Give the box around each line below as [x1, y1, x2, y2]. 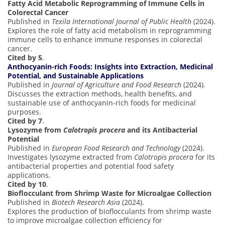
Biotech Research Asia [52, 197, 120, 207]
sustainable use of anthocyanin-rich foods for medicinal [8, 97, 196, 107]
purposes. [8, 106, 41, 117]
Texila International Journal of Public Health [52, 16, 191, 26]
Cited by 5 [8, 52, 42, 62]
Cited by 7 [8, 116, 42, 126]
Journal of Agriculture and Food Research [52, 79, 181, 89]
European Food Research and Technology [52, 143, 180, 153]
